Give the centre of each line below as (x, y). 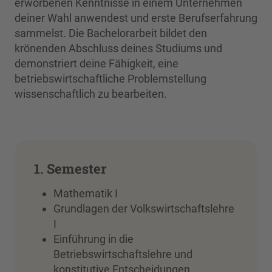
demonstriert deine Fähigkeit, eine (97, 64)
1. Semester (70, 169)
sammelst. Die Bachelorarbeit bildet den (111, 33)
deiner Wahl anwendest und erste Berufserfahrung (136, 18)
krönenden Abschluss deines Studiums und (118, 49)
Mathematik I (86, 193)
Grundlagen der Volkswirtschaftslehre (144, 208)
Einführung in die (93, 239)
